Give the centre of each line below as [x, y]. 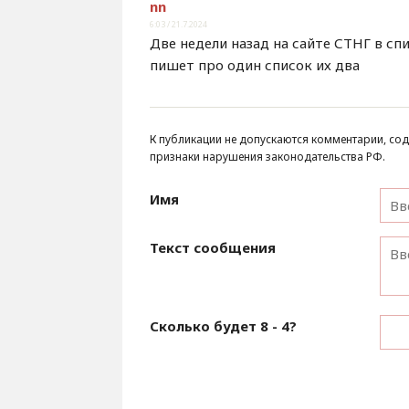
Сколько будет [205, 326]
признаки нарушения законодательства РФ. [268, 157]
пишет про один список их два [255, 65]
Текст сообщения [213, 248]
